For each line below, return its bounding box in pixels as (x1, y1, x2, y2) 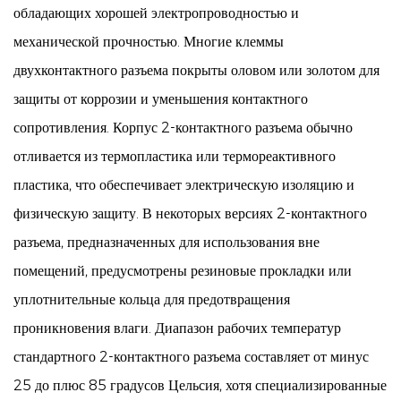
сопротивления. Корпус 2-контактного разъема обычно (13, 119, 353, 136)
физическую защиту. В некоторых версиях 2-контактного (13, 205, 367, 222)
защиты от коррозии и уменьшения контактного (13, 90, 308, 107)
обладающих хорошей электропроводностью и (13, 4, 299, 21)
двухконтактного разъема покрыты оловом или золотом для (13, 62, 380, 79)
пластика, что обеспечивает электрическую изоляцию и (13, 176, 354, 193)
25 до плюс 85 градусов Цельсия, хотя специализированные (13, 377, 387, 394)
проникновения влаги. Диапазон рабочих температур (13, 320, 341, 337)
